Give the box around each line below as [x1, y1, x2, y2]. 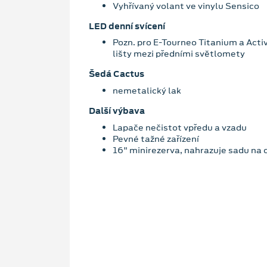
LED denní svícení [89, 20, 165, 32]
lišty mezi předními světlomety [113, 48, 245, 60]
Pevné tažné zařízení [113, 132, 199, 145]
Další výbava [89, 105, 145, 117]
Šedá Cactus [89, 68, 144, 80]
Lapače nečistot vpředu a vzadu [113, 121, 247, 133]
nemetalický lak [113, 85, 183, 97]
